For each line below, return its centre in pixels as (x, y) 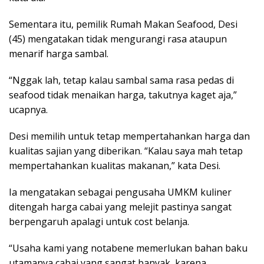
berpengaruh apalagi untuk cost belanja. (99, 221)
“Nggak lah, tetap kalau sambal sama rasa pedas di (121, 80)
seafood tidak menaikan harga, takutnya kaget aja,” (123, 95)
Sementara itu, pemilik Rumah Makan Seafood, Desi (123, 24)
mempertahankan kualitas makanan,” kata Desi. (115, 165)
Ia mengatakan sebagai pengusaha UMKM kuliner (120, 192)
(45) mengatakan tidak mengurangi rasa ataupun (118, 39)
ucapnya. (28, 109)
